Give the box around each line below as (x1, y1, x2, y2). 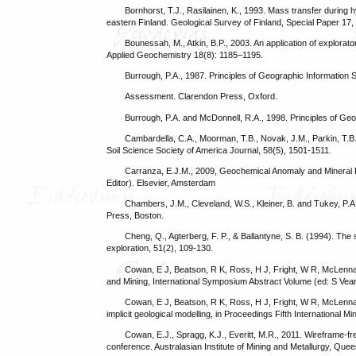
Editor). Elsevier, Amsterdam (106, 177, 216, 188)
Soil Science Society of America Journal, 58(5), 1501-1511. (106, 145, 332, 155)
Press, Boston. (106, 211, 164, 221)
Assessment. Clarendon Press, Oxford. (124, 91, 277, 102)
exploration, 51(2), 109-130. (106, 243, 214, 253)
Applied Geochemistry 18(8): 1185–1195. (106, 50, 264, 60)
